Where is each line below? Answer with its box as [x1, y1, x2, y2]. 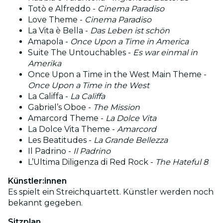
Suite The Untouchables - [28, 47, 133, 57]
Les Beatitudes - [28, 135, 94, 145]
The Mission [93, 102, 140, 112]
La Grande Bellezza [94, 135, 168, 145]
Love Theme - [28, 14, 85, 24]
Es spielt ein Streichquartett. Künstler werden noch [8, 187, 214, 197]
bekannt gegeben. [8, 198, 83, 208]
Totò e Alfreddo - [28, 3, 98, 13]
